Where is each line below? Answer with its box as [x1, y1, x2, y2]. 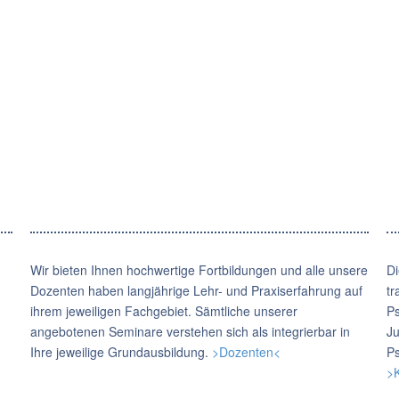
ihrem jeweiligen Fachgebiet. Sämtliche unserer [29, 302, 297, 320]
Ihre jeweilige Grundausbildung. [29, 343, 212, 361]
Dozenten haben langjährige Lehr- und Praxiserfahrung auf [29, 281, 362, 299]
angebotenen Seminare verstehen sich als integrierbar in [29, 322, 350, 340]
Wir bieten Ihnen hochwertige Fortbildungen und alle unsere [29, 261, 368, 279]
